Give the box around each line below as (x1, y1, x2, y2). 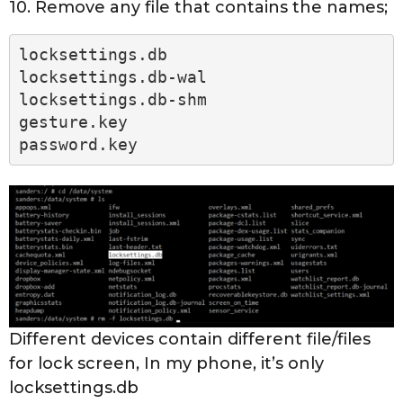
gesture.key (18, 112, 128, 132)
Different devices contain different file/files (9, 328, 371, 349)
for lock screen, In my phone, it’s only (9, 353, 324, 373)
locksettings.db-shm (18, 90, 207, 110)
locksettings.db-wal (18, 67, 207, 87)
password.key (18, 135, 138, 155)
